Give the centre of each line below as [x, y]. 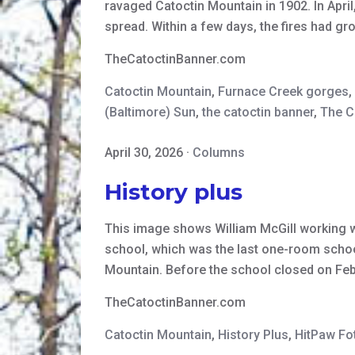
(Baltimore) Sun [150, 113]
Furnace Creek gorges [283, 92]
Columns [219, 153]
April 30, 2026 [144, 153]
